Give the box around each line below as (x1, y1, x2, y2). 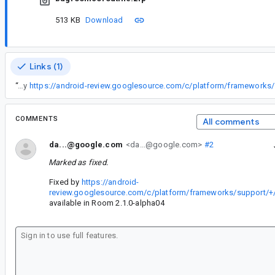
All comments (202, 115, 260, 127)
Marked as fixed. (48, 157, 108, 167)
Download (85, 15, 123, 25)
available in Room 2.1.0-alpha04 (49, 198, 165, 207)
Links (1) (29, 60, 63, 72)
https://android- (81, 177, 139, 187)
